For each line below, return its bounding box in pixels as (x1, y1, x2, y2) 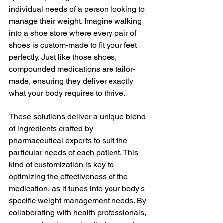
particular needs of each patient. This (9, 147, 140, 157)
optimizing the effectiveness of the (9, 171, 130, 181)
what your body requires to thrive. (9, 88, 125, 98)
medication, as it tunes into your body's (9, 183, 147, 193)
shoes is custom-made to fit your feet (9, 40, 139, 50)
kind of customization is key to (9, 159, 116, 169)
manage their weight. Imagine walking (9, 16, 144, 26)
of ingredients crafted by (9, 123, 95, 133)
